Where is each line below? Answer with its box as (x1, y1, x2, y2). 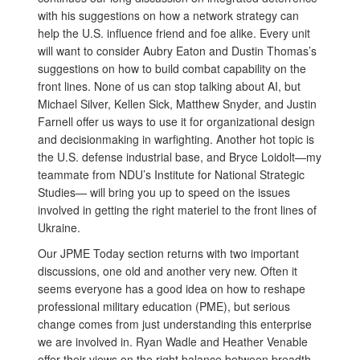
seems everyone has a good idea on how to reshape (38, 280, 305, 297)
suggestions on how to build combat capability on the (38, 60, 306, 77)
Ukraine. (38, 219, 80, 236)
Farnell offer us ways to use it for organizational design (38, 113, 315, 130)
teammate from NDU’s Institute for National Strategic (38, 166, 305, 183)
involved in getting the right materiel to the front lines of (38, 202, 317, 219)
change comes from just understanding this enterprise (38, 316, 312, 333)
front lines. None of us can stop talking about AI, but (38, 78, 301, 95)
